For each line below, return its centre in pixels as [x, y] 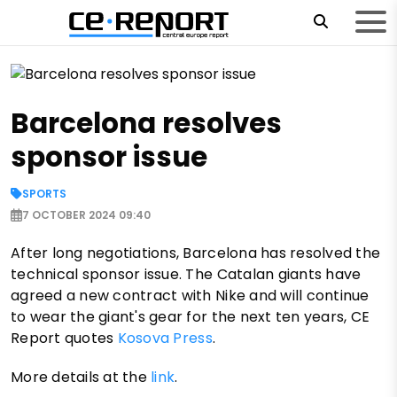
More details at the [81, 378]
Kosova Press [165, 339]
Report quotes [64, 339]
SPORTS [44, 194]
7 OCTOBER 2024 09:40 [86, 215]
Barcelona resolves [146, 124]
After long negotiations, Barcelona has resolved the [196, 253]
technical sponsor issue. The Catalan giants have [186, 275]
